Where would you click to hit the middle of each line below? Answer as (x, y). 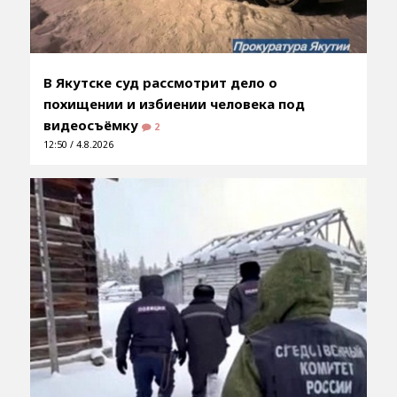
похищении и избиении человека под (174, 103)
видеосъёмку (92, 125)
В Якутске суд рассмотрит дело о (160, 82)
